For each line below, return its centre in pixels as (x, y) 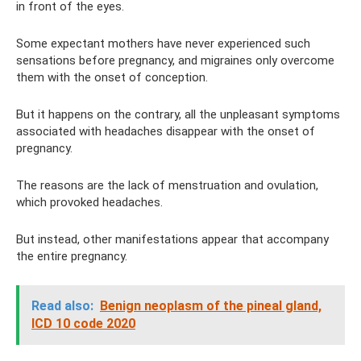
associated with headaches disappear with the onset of (166, 131)
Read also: (62, 306)
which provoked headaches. (89, 202)
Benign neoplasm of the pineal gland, (211, 306)
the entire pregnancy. (72, 256)
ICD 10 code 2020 (83, 324)
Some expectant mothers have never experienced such (163, 44)
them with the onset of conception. (112, 77)
